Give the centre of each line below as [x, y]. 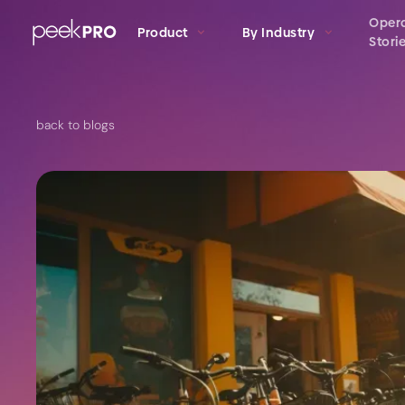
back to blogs [75, 125]
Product [163, 32]
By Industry [278, 32]
